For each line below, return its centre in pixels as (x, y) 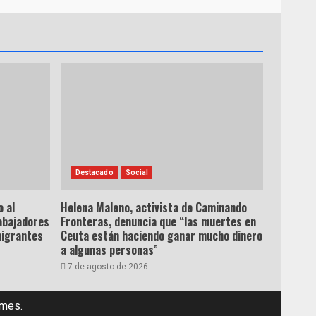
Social (137, 172)
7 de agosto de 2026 (107, 267)
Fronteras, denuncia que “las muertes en (158, 221)
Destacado (94, 172)
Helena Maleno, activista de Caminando (153, 207)
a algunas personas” (109, 250)
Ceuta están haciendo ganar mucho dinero (161, 236)
